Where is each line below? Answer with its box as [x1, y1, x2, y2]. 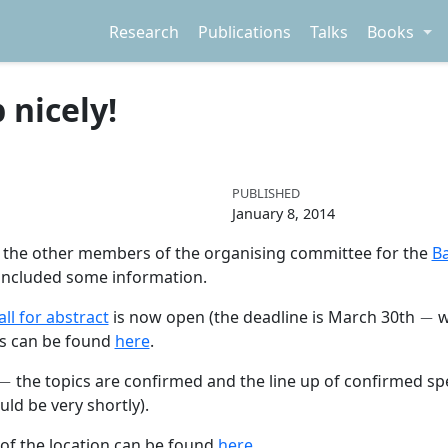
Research [108, 20, 179, 43]
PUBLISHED [232, 183, 300, 202]
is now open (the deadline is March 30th [108, 306, 419, 329]
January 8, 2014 [232, 203, 335, 223]
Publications [198, 20, 292, 43]
